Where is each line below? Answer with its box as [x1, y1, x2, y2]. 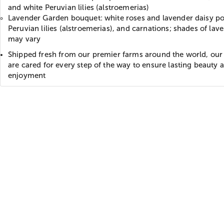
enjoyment [8, 71, 46, 79]
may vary [8, 34, 43, 43]
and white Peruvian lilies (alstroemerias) [8, 3, 149, 11]
